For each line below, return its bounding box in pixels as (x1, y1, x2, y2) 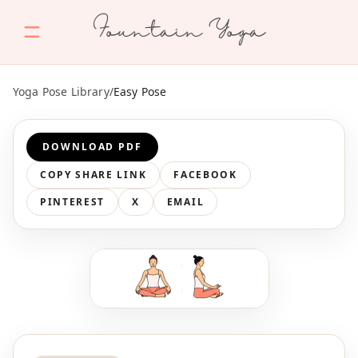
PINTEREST (40, 195, 105, 209)
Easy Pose (113, 84, 167, 99)
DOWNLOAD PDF (42, 140, 143, 153)
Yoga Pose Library (13, 84, 109, 99)
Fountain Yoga (92, 20, 266, 44)
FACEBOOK (173, 168, 237, 181)
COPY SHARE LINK (40, 168, 147, 181)
